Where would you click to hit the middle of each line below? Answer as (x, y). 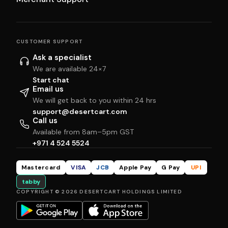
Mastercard (41, 167)
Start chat (51, 80)
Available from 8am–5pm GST (83, 132)
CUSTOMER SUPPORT (50, 41)
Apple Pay (135, 167)
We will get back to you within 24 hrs (94, 100)
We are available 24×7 (69, 68)
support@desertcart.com (80, 111)
